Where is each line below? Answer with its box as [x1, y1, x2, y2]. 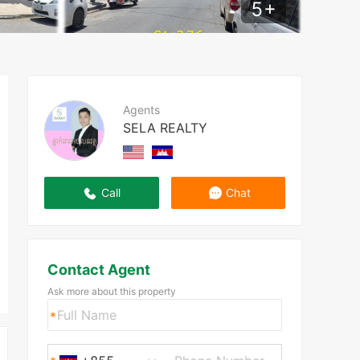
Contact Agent [47, 261, 150, 278]
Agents [123, 102, 160, 117]
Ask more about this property [47, 285, 176, 297]
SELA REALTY [123, 119, 207, 136]
